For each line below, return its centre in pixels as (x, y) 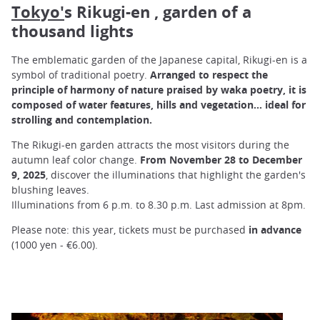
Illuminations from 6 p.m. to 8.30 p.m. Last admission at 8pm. (159, 205)
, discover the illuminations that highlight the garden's (176, 175)
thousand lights (72, 31)
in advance (275, 230)
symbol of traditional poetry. (79, 74)
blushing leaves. (50, 190)
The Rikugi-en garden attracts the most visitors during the (150, 145)
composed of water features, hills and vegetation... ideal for (159, 104)
